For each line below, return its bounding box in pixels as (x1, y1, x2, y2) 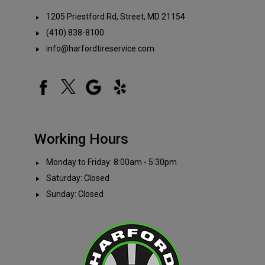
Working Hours (34, 130, 128, 147)
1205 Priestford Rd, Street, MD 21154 (46, 12, 185, 22)
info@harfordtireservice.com (46, 43, 154, 53)
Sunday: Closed (46, 189, 104, 199)
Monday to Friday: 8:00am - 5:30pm (46, 157, 177, 167)
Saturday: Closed (46, 173, 109, 183)
